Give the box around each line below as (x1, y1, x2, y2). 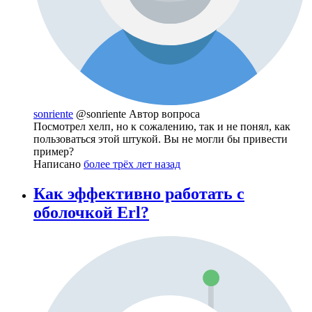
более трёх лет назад (84, 158, 180, 171)
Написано (33, 158, 84, 171)
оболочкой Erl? (33, 203, 149, 221)
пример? (33, 146, 74, 158)
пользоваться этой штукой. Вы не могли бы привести (33, 133, 288, 146)
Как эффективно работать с (33, 184, 244, 203)
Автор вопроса (129, 108, 200, 120)
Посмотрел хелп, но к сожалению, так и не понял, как (33, 120, 290, 133)
